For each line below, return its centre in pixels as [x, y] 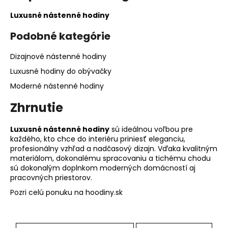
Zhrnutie [37, 108]
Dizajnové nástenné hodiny [58, 57]
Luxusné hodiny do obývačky [61, 72]
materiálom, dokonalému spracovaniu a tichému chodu [110, 158]
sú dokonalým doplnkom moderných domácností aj [103, 168]
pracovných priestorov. [51, 177]
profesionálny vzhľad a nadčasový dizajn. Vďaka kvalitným [114, 148]
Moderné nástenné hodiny [57, 86]
